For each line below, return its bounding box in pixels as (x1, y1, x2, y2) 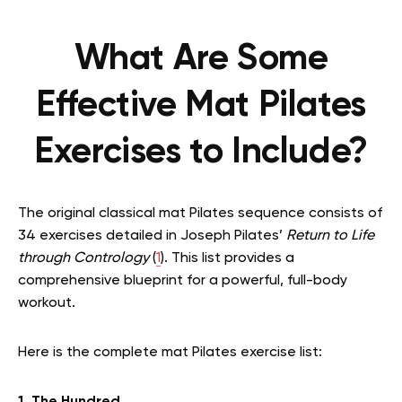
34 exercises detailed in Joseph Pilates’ (18, 229, 286, 244)
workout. (18, 296, 75, 311)
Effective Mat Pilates (36, 88, 366, 125)
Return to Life (286, 229, 374, 244)
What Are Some (74, 41, 328, 78)
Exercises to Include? (34, 135, 368, 171)
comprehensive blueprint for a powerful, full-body (18, 274, 347, 289)
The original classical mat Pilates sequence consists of (18, 206, 382, 222)
